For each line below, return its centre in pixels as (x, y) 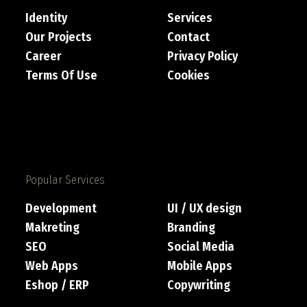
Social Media (201, 247)
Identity (47, 18)
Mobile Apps (200, 266)
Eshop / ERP (58, 285)
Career (44, 56)
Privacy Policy (203, 56)
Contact (189, 37)
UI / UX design (205, 208)
